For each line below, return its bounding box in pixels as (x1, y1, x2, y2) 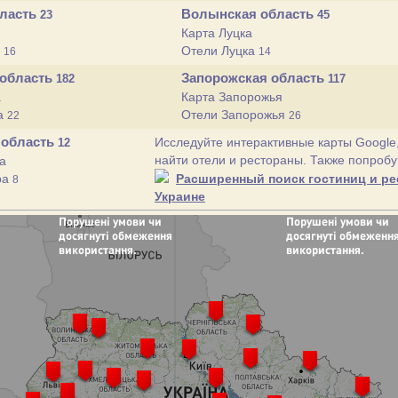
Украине (155, 189, 205, 203)
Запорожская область (181, 70, 328, 85)
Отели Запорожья (181, 107, 289, 122)
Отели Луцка (181, 44, 259, 58)
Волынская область (181, 6, 317, 21)
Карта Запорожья (181, 90, 283, 104)
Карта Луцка (181, 26, 252, 40)
